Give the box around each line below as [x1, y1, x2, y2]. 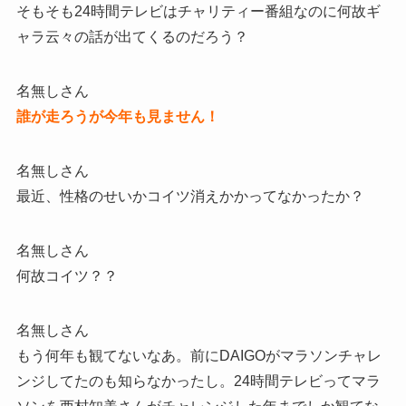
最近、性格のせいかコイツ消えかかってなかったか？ [15, 188, 364, 205]
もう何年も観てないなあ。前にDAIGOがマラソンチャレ [15, 348, 382, 364]
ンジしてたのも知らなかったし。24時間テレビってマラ [15, 373, 381, 390]
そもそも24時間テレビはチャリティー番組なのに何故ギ [15, 4, 381, 20]
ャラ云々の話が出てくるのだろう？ [15, 29, 248, 45]
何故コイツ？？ [15, 268, 118, 285]
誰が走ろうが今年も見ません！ [15, 109, 219, 125]
